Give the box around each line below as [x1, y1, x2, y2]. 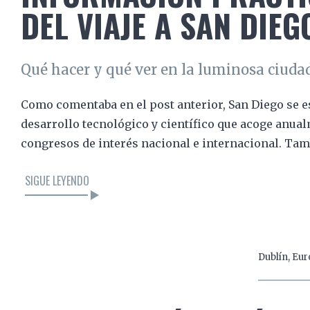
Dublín [257, 250, 288, 263]
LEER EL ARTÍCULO [89, 235, 164, 253]
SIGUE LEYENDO [25, 172, 89, 189]
